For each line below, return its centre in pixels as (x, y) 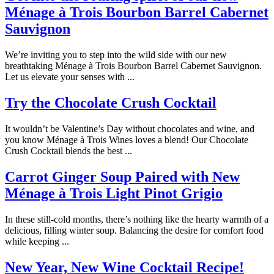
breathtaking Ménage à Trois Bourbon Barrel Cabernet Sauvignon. (133, 66)
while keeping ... (37, 241)
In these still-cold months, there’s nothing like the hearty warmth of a (137, 219)
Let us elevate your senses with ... (70, 77)
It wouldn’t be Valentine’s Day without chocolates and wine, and (130, 128)
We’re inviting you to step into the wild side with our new (116, 55)
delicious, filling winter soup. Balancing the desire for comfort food (134, 230)
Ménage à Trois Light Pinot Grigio (114, 193)
